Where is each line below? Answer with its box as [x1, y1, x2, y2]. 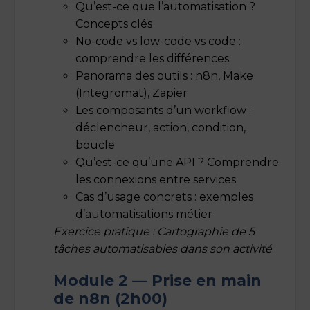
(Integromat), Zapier [75, 86, 188, 100]
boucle [75, 138, 115, 152]
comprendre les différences [75, 51, 229, 65]
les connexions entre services [75, 172, 236, 186]
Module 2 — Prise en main [53, 271, 262, 289]
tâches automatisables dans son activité [53, 241, 272, 255]
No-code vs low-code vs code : [75, 34, 241, 48]
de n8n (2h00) [53, 289, 167, 307]
